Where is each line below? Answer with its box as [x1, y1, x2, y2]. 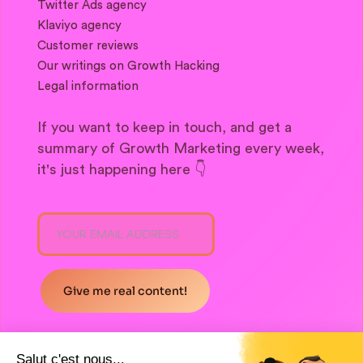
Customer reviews [37, 40, 139, 53]
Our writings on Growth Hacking [37, 60, 220, 73]
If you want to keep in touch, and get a [37, 120, 292, 135]
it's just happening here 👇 [37, 162, 206, 177]
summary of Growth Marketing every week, [37, 141, 324, 156]
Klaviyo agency [37, 19, 122, 32]
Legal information [37, 80, 139, 93]
